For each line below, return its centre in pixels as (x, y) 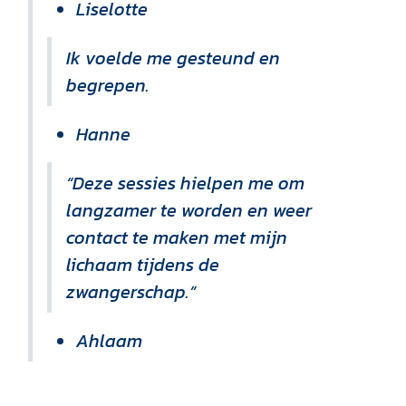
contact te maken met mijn (177, 237)
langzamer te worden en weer (189, 210)
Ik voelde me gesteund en (173, 58)
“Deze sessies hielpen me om (185, 183)
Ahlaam (109, 340)
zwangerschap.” (131, 291)
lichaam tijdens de (143, 264)
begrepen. (108, 85)
